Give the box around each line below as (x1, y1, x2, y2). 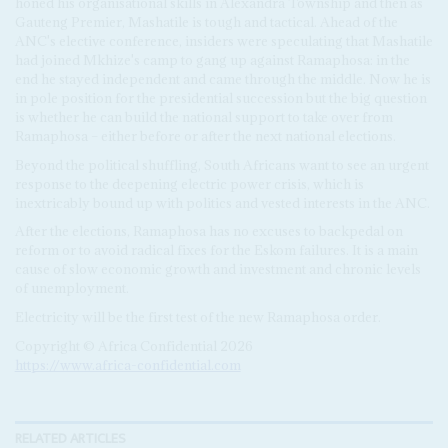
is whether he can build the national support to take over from (14, 107, 393, 126)
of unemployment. (14, 279, 129, 298)
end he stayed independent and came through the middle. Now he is (14, 69, 431, 88)
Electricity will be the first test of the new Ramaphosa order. (14, 308, 381, 327)
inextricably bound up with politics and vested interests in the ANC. (14, 193, 430, 212)
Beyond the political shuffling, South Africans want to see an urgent (14, 155, 429, 174)
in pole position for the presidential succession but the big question (14, 88, 427, 107)
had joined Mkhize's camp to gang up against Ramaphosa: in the (14, 50, 410, 69)
